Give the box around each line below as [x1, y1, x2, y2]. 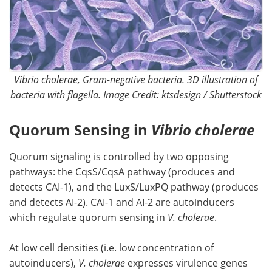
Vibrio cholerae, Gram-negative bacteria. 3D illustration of [14, 72, 258, 86]
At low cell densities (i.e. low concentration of [9, 240, 214, 254]
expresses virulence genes [125, 256, 248, 269]
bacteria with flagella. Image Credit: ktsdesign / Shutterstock [10, 87, 262, 101]
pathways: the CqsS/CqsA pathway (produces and [9, 165, 235, 178]
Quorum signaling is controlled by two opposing [9, 149, 229, 163]
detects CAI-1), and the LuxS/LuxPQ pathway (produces [9, 180, 259, 193]
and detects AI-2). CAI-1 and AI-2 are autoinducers [9, 195, 234, 208]
